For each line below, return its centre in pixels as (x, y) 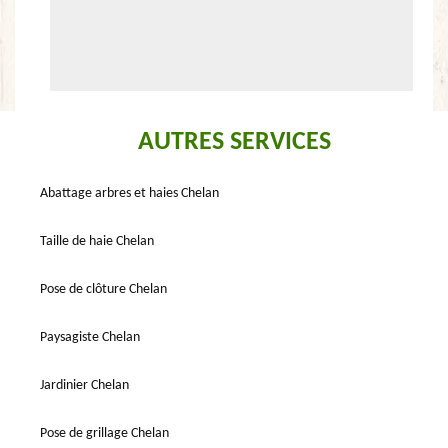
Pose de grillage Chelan (104, 433)
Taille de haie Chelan (97, 241)
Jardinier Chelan (84, 385)
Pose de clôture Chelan (103, 289)
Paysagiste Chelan (90, 337)
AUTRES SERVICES (234, 142)
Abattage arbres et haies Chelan (129, 193)
